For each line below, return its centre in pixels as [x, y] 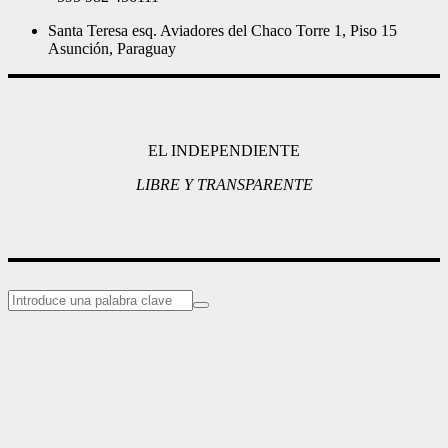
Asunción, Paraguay [112, 48]
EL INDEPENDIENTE [224, 150]
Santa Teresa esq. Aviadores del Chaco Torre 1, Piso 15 [222, 30]
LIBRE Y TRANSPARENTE [224, 184]
